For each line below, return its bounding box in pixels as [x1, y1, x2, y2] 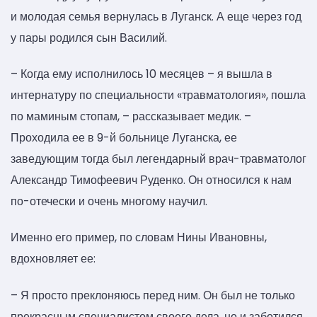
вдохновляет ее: [11, 250, 96, 267]
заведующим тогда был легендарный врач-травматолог [11, 150, 306, 167]
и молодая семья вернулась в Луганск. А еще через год [11, 8, 301, 25]
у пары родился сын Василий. [11, 29, 167, 46]
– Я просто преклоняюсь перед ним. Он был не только [11, 287, 295, 304]
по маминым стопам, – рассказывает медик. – [11, 108, 251, 125]
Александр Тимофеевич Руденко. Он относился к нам [11, 171, 292, 188]
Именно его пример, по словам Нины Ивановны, [11, 229, 267, 246]
